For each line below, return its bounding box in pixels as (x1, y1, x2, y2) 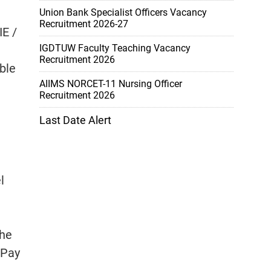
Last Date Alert (39, 114, 111, 126)
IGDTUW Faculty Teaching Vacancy (39, 42, 191, 54)
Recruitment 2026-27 (39, 18, 128, 30)
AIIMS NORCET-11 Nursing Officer (39, 78, 182, 90)
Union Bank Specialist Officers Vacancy (39, 7, 207, 18)
